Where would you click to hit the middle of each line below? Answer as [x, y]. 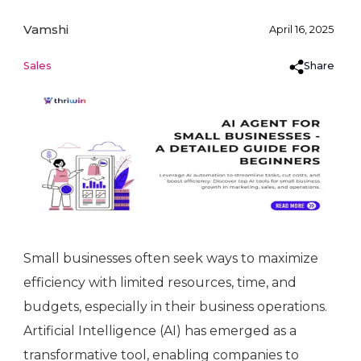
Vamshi [46, 30]
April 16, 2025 [301, 30]
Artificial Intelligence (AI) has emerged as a [160, 331]
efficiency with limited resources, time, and [160, 283]
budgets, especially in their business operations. [175, 307]
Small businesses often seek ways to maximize [171, 259]
